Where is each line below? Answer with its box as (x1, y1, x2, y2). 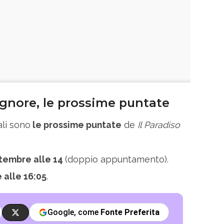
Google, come (47, 207, 101, 217)
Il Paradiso (137, 119, 180, 130)
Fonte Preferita (100, 207, 160, 217)
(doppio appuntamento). (65, 153, 168, 164)
